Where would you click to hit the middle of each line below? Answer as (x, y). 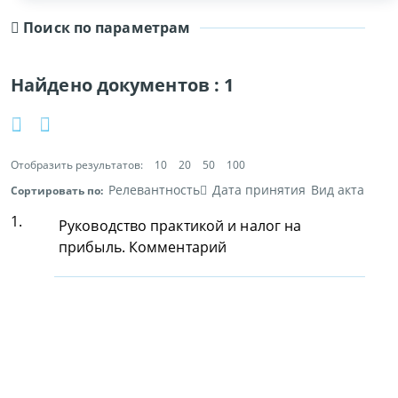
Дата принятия (259, 190)
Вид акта (338, 190)
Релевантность (154, 190)
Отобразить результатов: (77, 165)
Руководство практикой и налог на (180, 226)
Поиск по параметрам (105, 28)
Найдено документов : (118, 85)
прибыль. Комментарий (143, 247)
